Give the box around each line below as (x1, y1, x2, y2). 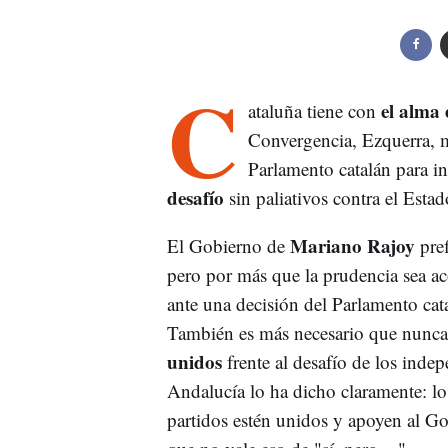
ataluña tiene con (247, 98, 381, 123)
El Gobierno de (166, 233, 285, 258)
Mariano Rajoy (284, 232, 415, 259)
